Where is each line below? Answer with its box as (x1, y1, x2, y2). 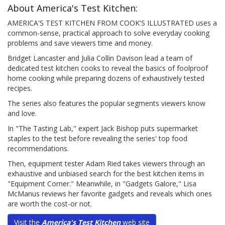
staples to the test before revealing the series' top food (8, 134, 187, 144)
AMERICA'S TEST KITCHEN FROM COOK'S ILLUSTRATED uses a (8, 18, 217, 28)
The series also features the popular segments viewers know (8, 98, 205, 108)
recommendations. (8, 144, 69, 154)
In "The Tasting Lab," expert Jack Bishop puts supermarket (8, 124, 198, 134)
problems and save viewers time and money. (8, 38, 153, 48)
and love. (8, 108, 37, 119)
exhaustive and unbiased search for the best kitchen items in (8, 169, 204, 179)
